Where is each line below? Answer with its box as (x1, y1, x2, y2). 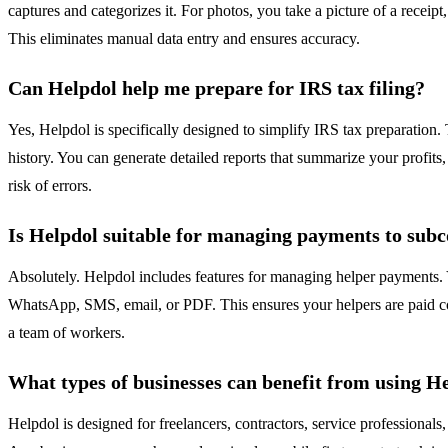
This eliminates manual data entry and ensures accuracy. (8, 30, 360, 48)
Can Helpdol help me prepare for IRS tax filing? (8, 77, 425, 100)
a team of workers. (8, 324, 125, 342)
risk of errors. (8, 177, 92, 195)
